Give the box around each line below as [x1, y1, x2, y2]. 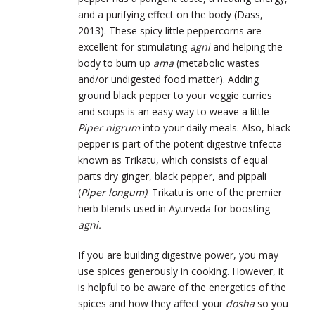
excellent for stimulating [78, 40, 190, 54]
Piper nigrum [78, 121, 140, 135]
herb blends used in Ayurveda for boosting [78, 202, 270, 216]
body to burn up [78, 56, 153, 70]
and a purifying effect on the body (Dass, [78, 8, 263, 22]
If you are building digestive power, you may [78, 248, 278, 262]
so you [255, 297, 288, 311]
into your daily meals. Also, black [140, 121, 290, 135]
